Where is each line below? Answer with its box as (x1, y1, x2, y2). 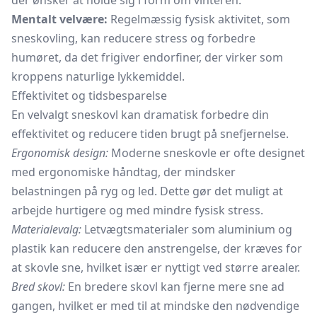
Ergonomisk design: (11, 145, 108, 161)
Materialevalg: (11, 221, 81, 237)
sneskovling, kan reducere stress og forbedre (11, 30, 255, 46)
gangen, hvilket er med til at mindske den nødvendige (11, 298, 299, 313)
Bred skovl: (11, 279, 65, 294)
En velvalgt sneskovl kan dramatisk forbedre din (11, 107, 269, 122)
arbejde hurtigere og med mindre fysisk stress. (11, 202, 263, 218)
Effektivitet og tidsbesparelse (11, 88, 167, 103)
